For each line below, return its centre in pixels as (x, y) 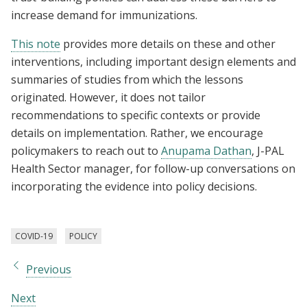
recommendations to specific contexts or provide (136, 115)
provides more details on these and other (168, 44)
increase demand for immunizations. (106, 15)
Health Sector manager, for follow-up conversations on (153, 168)
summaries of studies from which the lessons (127, 79)
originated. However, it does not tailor (108, 97)
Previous (49, 269)
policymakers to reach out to (86, 150)
